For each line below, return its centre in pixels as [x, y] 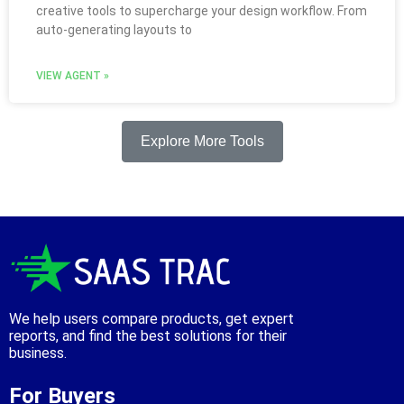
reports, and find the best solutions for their [148, 335]
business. [40, 353]
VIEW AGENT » [73, 76]
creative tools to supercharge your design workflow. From [202, 11]
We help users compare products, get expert [151, 318]
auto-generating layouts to [114, 30]
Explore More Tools [202, 142]
